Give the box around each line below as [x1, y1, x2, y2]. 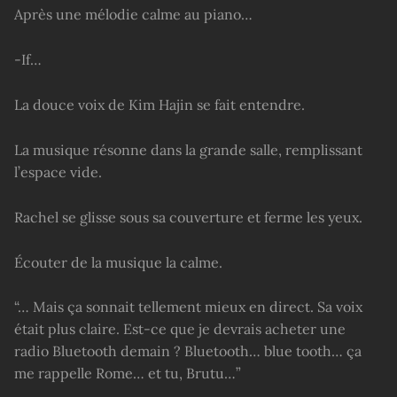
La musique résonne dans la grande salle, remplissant [14, 140, 362, 159]
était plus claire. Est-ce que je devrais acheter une [14, 320, 346, 339]
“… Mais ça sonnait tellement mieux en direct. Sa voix [14, 298, 362, 316]
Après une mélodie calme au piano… [14, 5, 253, 24]
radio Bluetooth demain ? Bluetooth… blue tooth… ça [14, 342, 362, 361]
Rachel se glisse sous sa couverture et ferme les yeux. [14, 207, 362, 226]
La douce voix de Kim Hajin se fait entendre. [14, 95, 305, 113]
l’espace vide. [14, 162, 102, 181]
